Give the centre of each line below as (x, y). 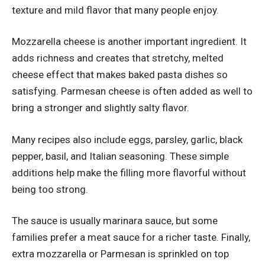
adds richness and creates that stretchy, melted (118, 58)
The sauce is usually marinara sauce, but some (115, 221)
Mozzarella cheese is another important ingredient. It (129, 42)
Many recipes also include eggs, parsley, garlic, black (127, 139)
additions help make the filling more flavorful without (129, 172)
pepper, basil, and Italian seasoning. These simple (120, 156)
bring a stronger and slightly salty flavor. (101, 108)
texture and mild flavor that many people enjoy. (115, 10)
